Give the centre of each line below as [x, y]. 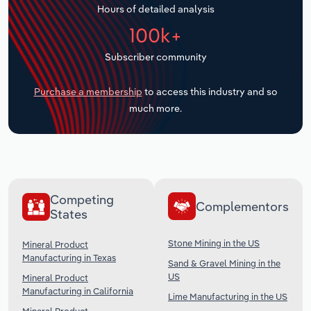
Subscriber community [155, 57]
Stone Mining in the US [214, 243]
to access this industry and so [210, 92]
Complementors [242, 206]
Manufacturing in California [78, 291]
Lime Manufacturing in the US [228, 297]
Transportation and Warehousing [106, 10]
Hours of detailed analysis [155, 9]
